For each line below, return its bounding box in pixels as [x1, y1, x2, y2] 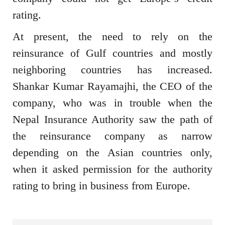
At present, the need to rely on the [13, 30, 212, 43]
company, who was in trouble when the [13, 96, 212, 109]
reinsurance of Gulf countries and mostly [13, 46, 212, 59]
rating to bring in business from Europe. [13, 179, 190, 192]
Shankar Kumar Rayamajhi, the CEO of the [13, 79, 212, 92]
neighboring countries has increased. [13, 63, 212, 76]
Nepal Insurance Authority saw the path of [13, 113, 212, 126]
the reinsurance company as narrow [13, 129, 212, 142]
